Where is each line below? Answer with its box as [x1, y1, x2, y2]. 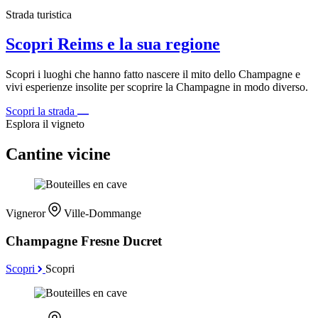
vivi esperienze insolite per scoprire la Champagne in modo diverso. [6, 81, 308, 94]
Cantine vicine [6, 145, 111, 164]
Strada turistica [6, 8, 72, 21]
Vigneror [6, 207, 48, 220]
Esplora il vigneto [6, 118, 84, 131]
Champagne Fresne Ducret [6, 233, 162, 248]
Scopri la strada [6, 105, 77, 118]
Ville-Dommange [64, 207, 141, 220]
